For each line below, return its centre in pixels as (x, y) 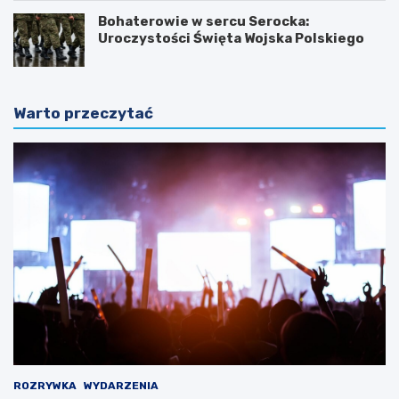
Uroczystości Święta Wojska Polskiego (231, 38)
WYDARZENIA (121, 386)
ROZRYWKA (45, 386)
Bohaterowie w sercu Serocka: (204, 21)
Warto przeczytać (83, 113)
